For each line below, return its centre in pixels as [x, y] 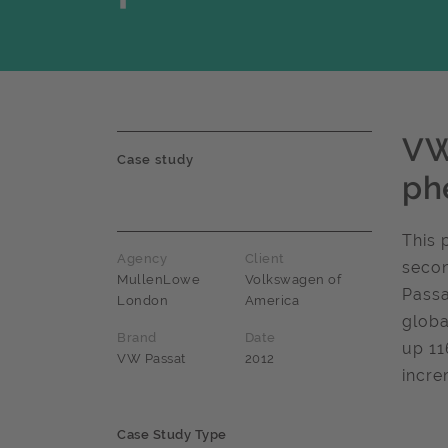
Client [264, 259]
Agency [142, 259]
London [142, 301]
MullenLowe [158, 280]
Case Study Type [172, 435]
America [271, 301]
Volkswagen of [292, 280]
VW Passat [151, 359]
